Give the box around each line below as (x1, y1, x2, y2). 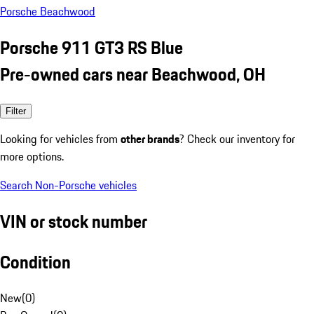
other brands (121, 130, 179, 147)
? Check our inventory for (179, 130, 295, 147)
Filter (6, 105, 26, 116)
